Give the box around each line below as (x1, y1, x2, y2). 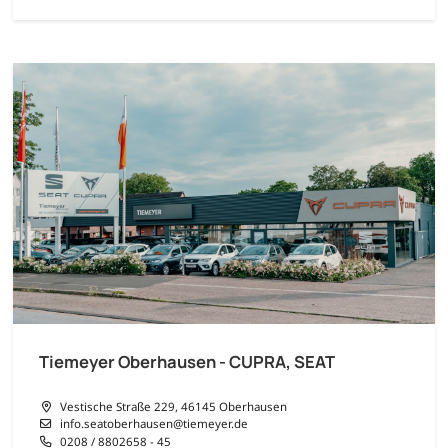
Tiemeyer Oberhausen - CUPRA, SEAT (39, 349, 335, 373)
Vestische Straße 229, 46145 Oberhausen (59, 398, 287, 414)
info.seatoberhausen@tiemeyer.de (59, 415, 248, 431)
